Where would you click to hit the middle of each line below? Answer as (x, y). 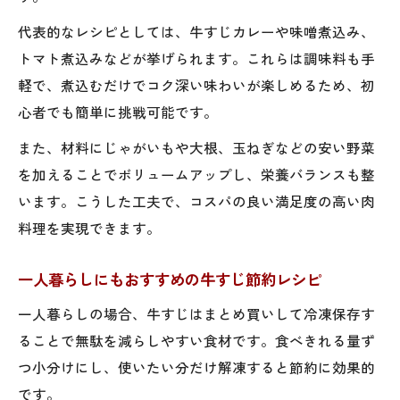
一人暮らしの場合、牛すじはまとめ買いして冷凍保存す (196, 313)
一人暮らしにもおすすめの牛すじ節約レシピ (170, 279)
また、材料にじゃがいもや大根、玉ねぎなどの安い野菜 (196, 147)
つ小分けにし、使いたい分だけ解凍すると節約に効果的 (196, 367)
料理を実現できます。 (89, 227)
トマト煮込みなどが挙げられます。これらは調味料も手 (196, 58)
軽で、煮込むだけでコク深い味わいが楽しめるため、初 (196, 84)
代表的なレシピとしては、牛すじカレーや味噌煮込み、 (196, 31)
